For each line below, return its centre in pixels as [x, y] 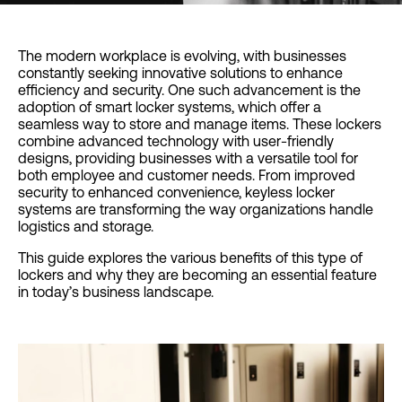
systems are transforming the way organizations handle [196, 209]
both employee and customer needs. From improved [187, 175]
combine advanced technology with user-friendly [176, 141]
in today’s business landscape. [116, 292]
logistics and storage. [86, 226]
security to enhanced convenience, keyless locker [176, 192]
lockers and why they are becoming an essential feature [197, 275]
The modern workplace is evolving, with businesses [182, 56]
